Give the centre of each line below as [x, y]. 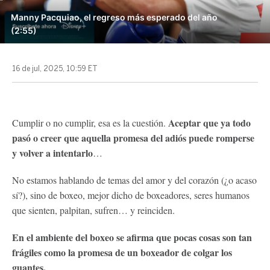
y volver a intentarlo [52, 153]
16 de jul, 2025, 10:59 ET [55, 69]
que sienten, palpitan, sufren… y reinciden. [93, 210]
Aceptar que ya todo [209, 123]
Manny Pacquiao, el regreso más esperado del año [114, 17]
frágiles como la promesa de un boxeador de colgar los [122, 252]
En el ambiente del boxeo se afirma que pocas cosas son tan [132, 237]
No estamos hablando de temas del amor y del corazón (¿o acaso [134, 180]
